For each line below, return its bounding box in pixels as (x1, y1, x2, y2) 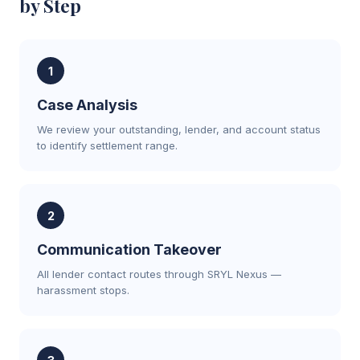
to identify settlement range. (37, 139, 178, 152)
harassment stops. (37, 284, 129, 297)
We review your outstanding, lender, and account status (37, 123, 321, 136)
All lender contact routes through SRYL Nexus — (37, 268, 281, 280)
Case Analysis (37, 96, 137, 113)
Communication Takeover (37, 241, 222, 258)
